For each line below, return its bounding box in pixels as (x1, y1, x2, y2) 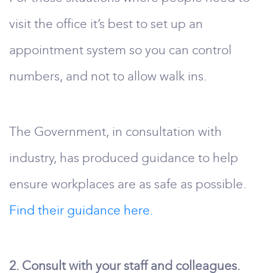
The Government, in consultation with (9, 124, 222, 139)
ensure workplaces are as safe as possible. (9, 177, 246, 191)
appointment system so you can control (9, 43, 232, 57)
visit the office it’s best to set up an (9, 16, 203, 31)
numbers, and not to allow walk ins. (9, 69, 207, 83)
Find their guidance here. (9, 203, 153, 218)
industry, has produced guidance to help (9, 151, 238, 165)
